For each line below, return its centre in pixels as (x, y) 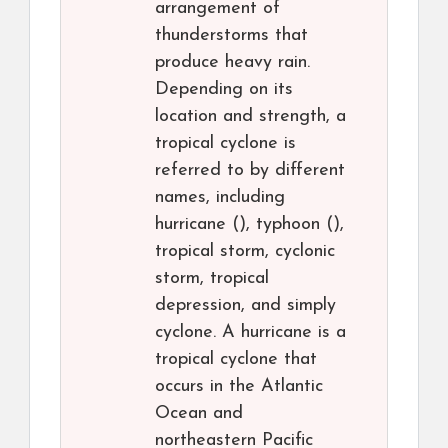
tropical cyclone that (236, 360)
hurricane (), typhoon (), (249, 225)
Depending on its (224, 90)
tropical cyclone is (225, 144)
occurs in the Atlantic (239, 387)
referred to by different (250, 171)
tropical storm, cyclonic (245, 252)
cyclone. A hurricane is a (250, 333)
